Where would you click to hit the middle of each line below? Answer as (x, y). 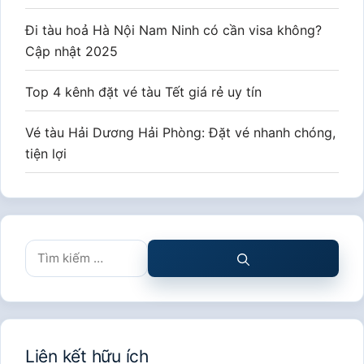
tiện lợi (46, 154)
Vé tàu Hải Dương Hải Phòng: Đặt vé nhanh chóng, (180, 132)
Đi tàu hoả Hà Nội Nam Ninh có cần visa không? (173, 30)
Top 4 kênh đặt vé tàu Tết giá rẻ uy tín (143, 92)
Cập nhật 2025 (71, 51)
